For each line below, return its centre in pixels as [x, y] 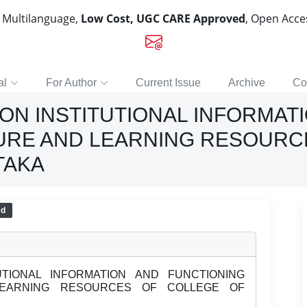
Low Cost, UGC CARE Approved [163, 19]
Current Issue [168, 83]
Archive [247, 83]
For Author [71, 83]
